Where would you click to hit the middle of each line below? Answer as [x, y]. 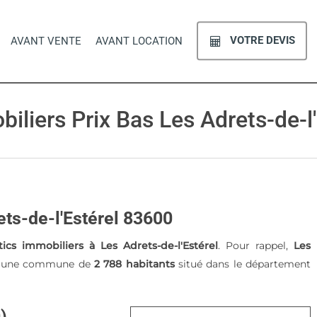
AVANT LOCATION [139, 41]
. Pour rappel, [256, 246]
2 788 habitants [134, 264]
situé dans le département [243, 264]
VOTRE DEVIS [261, 40]
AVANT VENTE [46, 41]
